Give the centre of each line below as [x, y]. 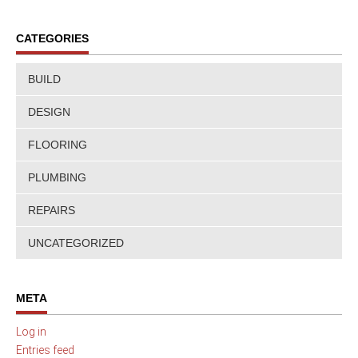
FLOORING [58, 145]
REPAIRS [52, 211]
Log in [31, 332]
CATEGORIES [52, 39]
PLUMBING [57, 178]
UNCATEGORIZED [76, 243]
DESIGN [49, 112]
